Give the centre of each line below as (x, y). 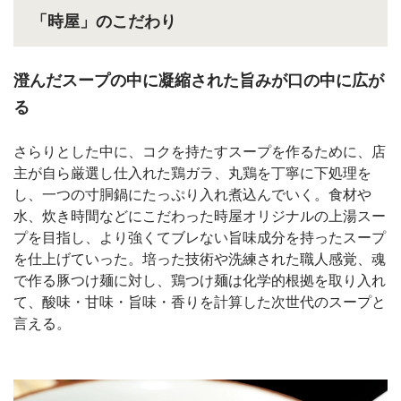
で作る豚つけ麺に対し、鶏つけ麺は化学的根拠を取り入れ (200, 280)
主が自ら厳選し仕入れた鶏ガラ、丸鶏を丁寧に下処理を (192, 173)
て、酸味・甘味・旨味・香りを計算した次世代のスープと (200, 302)
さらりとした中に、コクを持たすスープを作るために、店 (200, 151)
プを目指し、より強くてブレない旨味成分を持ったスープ (200, 237)
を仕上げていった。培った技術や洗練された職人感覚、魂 (200, 259)
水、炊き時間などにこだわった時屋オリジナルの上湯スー (200, 216)
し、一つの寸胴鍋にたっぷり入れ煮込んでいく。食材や (192, 194)
